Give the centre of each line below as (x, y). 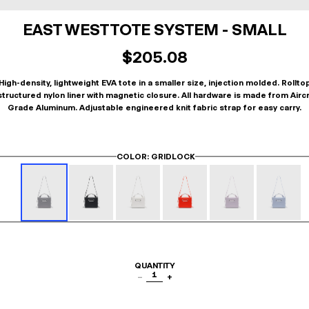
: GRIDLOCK (171, 157)
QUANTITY (154, 266)
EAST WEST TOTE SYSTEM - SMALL (154, 30)
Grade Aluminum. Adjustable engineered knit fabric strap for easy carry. (154, 108)
